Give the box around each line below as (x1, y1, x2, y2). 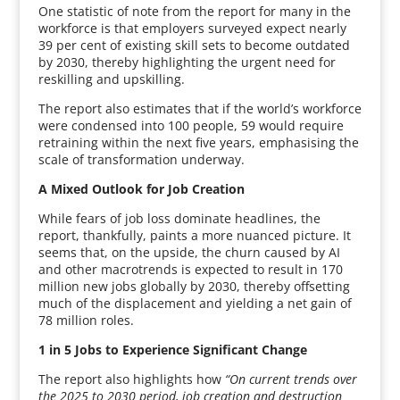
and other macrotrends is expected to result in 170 (37, 261, 343, 278)
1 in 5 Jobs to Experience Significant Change (37, 341, 307, 358)
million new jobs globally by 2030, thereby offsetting (37, 278, 350, 295)
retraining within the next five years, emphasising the (37, 134, 359, 151)
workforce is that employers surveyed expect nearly (37, 20, 346, 37)
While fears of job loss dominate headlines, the (37, 210, 321, 227)
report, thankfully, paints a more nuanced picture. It (37, 227, 351, 244)
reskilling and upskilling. (37, 71, 185, 87)
